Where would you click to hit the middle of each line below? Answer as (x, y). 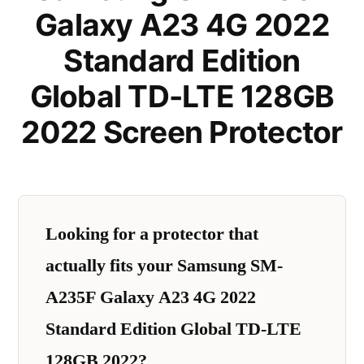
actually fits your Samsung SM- (164, 265)
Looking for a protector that (152, 234)
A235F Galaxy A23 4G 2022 (151, 297)
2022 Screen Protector (182, 132)
